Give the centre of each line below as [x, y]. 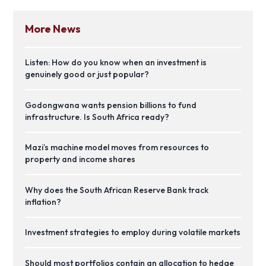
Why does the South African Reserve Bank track [117, 190]
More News [53, 28]
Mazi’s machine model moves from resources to [117, 148]
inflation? [43, 202]
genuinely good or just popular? [87, 75]
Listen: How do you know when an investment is [116, 63]
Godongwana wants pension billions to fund [111, 105]
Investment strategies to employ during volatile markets [133, 232]
